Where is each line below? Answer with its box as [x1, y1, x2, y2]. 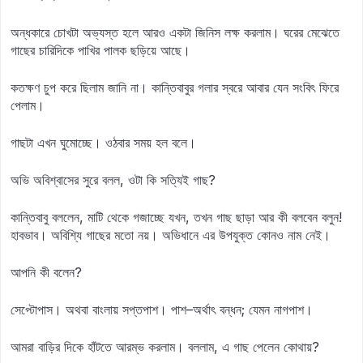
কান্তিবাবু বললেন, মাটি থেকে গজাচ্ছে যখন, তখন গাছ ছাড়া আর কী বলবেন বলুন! [11, 209, 342, 225]
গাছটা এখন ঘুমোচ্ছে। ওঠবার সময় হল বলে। [11, 135, 196, 151]
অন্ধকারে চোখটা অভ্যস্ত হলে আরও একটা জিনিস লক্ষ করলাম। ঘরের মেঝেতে [11, 24, 340, 41]
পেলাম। [11, 97, 45, 113]
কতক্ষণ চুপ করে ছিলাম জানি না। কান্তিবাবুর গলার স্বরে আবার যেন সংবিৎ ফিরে [11, 79, 339, 96]
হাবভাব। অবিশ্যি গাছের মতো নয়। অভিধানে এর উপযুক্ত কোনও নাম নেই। [11, 227, 331, 243]
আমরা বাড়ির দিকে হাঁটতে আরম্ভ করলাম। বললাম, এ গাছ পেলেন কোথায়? [11, 339, 319, 355]
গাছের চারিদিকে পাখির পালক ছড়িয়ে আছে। [11, 42, 190, 58]
